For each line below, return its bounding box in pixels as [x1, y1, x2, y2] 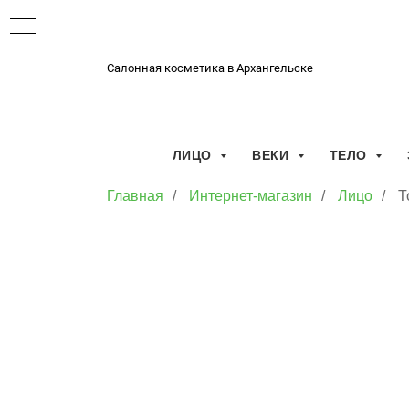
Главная [107, 188, 163, 204]
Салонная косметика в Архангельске [107, 61, 313, 75]
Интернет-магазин [189, 188, 312, 204]
